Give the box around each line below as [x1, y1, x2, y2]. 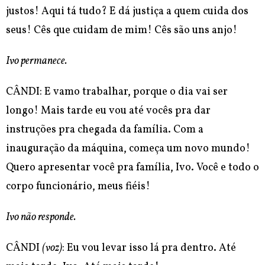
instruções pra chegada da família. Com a [6, 122, 203, 138]
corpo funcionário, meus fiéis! [6, 179, 150, 195]
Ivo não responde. [6, 210, 76, 225]
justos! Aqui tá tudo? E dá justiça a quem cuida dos [6, 4, 248, 20]
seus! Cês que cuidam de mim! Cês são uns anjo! [6, 23, 237, 38]
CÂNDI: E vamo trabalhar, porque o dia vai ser [6, 85, 228, 100]
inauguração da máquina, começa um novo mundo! [6, 141, 250, 157]
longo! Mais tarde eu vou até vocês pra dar [6, 104, 211, 119]
